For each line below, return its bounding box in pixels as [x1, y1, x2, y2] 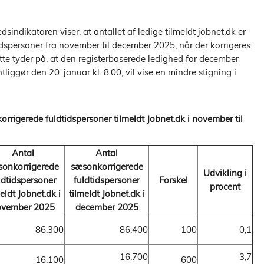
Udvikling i [203, 167, 247, 179]
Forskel [159, 174, 188, 186]
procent [210, 181, 240, 193]
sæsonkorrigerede [70, 161, 143, 173]
